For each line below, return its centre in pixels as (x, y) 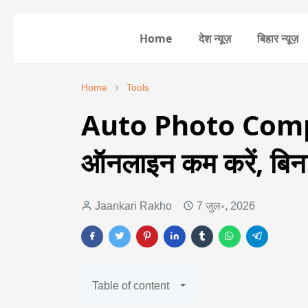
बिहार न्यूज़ (278, 38)
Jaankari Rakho (133, 206)
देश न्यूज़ (214, 38)
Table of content (131, 286)
